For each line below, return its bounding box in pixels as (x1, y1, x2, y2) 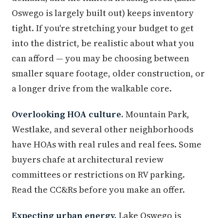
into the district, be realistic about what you (12, 37, 194, 50)
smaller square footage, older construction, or (12, 67, 205, 80)
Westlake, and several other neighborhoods (12, 123, 193, 136)
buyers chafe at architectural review (12, 153, 163, 166)
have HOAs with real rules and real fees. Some (12, 138, 201, 151)
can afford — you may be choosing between (12, 52, 189, 65)
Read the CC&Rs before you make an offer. (12, 183, 185, 196)
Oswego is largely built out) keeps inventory (12, 7, 194, 19)
